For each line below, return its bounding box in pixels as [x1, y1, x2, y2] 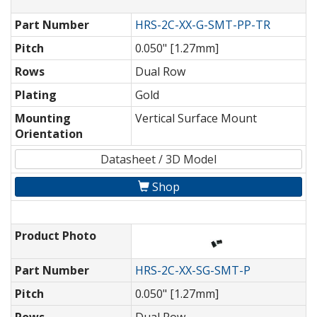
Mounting [15, 110, 71, 127]
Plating [15, 87, 57, 103]
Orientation [15, 126, 83, 142]
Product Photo [15, 228, 96, 244]
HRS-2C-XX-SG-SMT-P [135, 263, 250, 279]
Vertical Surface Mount [135, 110, 257, 127]
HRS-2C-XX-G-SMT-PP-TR [135, 17, 270, 33]
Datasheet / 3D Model [100, 151, 217, 168]
